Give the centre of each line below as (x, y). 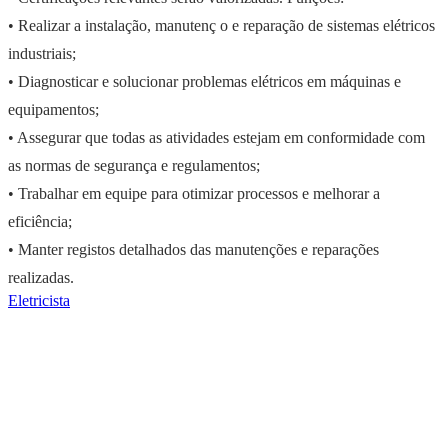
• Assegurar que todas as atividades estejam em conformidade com (216, 137)
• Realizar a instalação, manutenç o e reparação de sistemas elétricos (221, 25)
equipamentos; (53, 109)
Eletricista (39, 300)
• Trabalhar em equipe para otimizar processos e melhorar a (194, 193)
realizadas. (41, 277)
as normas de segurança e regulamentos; (134, 165)
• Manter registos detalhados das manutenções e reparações (193, 249)
